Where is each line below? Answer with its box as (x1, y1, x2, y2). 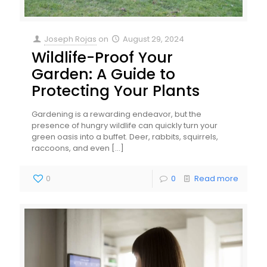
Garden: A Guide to (32, 63, 175, 85)
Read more (194, 172, 238, 184)
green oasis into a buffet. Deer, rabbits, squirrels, (32, 131, 218, 142)
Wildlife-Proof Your (32, 46, 173, 68)
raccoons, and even (32, 142, 110, 154)
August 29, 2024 (123, 33, 185, 45)
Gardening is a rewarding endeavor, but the (32, 108, 201, 120)
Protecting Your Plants (32, 80, 200, 101)
